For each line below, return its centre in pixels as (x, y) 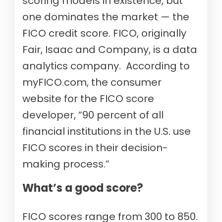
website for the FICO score (88, 99)
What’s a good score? (83, 188)
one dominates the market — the (106, 17)
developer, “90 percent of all (93, 115)
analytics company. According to (106, 66)
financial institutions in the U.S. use (107, 132)
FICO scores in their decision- (95, 148)
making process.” (66, 164)
